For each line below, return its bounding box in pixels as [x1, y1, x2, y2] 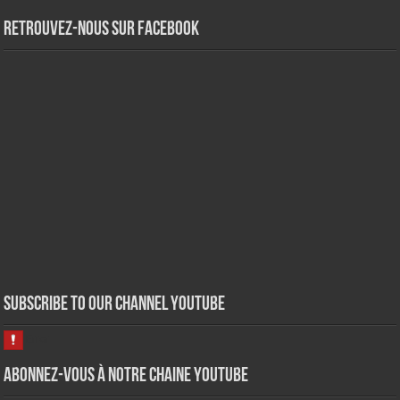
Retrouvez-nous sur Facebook [4, 20, 200, 41]
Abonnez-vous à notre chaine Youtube [4, 366, 249, 387]
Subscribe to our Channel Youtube [4, 295, 226, 316]
